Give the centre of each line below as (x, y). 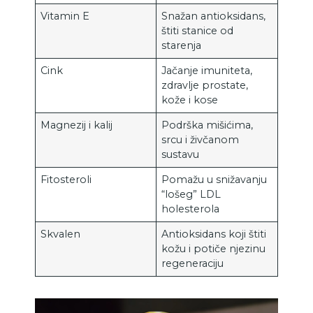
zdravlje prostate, (205, 85)
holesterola (191, 209)
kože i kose (190, 100)
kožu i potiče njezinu (214, 248)
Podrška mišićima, (208, 125)
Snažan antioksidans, (214, 16)
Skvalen (61, 234)
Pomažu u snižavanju (214, 179)
